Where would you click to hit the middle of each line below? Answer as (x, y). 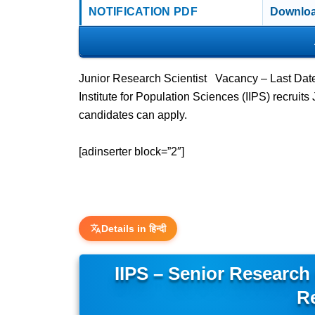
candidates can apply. (133, 115)
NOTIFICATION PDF (143, 12)
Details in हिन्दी (134, 229)
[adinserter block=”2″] (131, 152)
